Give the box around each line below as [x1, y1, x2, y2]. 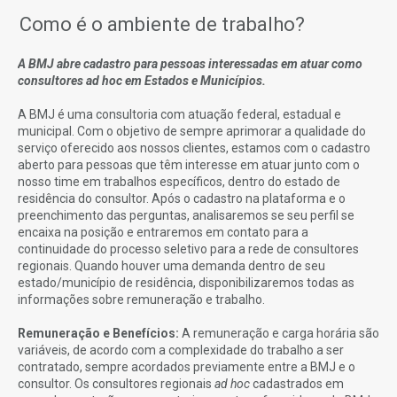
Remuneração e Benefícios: [18, 325, 179, 340]
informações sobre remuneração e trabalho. [18, 292, 265, 307]
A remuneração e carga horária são [179, 325, 379, 340]
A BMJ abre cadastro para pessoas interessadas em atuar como [18, 56, 362, 71]
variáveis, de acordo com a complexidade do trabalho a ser [18, 342, 344, 357]
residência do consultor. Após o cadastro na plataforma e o [18, 191, 346, 206]
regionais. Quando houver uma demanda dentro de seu [18, 258, 325, 273]
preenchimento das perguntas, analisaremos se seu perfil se [18, 207, 354, 222]
